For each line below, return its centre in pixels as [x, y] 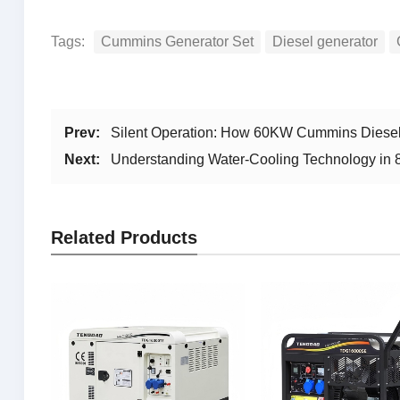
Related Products [124, 237]
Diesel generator [325, 41]
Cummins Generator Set [177, 41]
